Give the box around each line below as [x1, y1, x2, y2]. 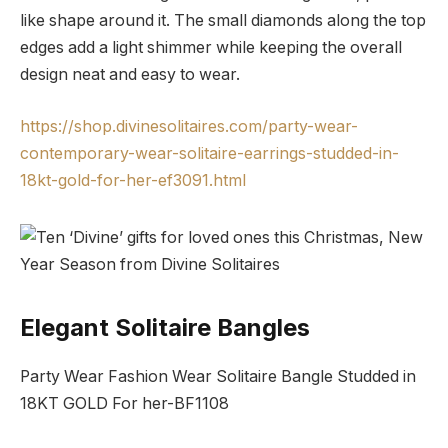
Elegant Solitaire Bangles [20, 312, 310, 342]
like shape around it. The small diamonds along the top [20, 11, 426, 31]
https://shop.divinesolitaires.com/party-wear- [20, 116, 358, 136]
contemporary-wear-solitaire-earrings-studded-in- [20, 143, 399, 163]
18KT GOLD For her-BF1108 [20, 393, 229, 413]
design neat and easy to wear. [20, 65, 240, 85]
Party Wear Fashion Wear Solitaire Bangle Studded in [20, 366, 416, 386]
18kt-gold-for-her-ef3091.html [20, 170, 246, 190]
